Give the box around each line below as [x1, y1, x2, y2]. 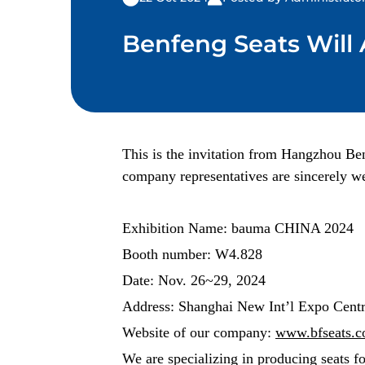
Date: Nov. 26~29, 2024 [122, 272, 266, 288]
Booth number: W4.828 [122, 246, 262, 262]
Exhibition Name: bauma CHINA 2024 [122, 220, 354, 236]
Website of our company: [122, 324, 271, 341]
